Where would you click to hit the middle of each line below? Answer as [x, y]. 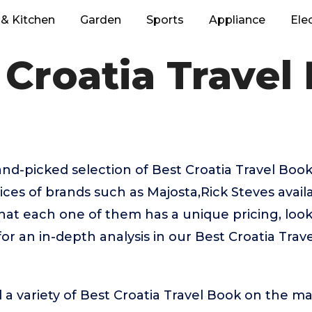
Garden [101, 20]
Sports [165, 20]
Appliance [237, 20]
